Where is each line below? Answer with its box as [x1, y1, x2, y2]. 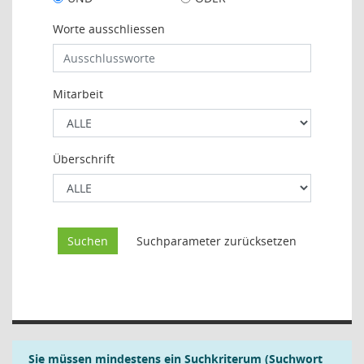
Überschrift [53, 151, 115, 167]
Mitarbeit [53, 86, 103, 102]
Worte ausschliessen [53, 21, 165, 37]
